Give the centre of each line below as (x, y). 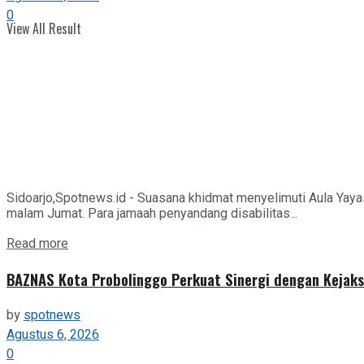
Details (87, 243)
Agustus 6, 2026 (53, 334)
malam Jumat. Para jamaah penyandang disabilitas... (152, 213)
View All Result (44, 28)
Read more (37, 243)
